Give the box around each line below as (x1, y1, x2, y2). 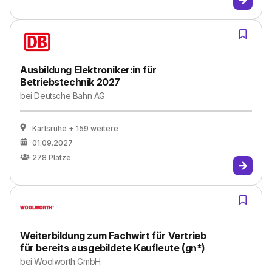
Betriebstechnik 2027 (20, 76, 120, 88)
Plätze (49, 153, 71, 162)
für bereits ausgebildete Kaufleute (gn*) (20, 242, 206, 254)
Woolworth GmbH (34, 256, 101, 267)
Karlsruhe (32, 124, 67, 133)
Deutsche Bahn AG (34, 90, 106, 101)
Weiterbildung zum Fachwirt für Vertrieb (20, 229, 206, 242)
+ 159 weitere (69, 124, 118, 133)
